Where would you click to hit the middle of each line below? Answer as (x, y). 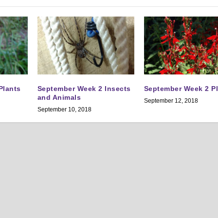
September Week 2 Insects (84, 88)
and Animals (59, 97)
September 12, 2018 (171, 100)
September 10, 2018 (64, 109)
